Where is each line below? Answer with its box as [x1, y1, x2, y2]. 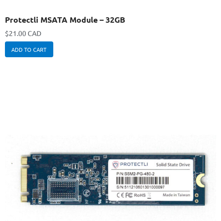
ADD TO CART [11, 45, 47, 54]
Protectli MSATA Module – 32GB [5, 14, 125, 25]
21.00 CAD [9, 29, 41, 38]
